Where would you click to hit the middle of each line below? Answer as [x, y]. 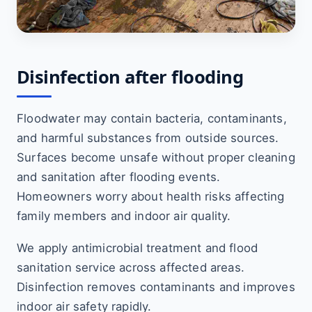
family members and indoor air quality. [124, 216]
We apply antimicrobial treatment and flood [138, 248]
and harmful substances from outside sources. [148, 138]
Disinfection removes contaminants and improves [156, 287]
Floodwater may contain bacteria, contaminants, [152, 118]
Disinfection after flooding [130, 77]
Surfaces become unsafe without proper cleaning [156, 157]
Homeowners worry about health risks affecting [151, 196]
